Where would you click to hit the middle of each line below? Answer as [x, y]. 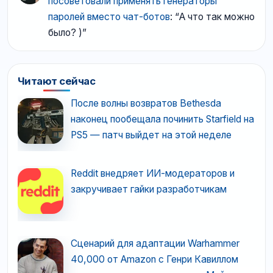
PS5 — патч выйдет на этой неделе [151, 135]
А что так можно [217, 16]
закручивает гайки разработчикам [148, 189]
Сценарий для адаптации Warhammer [155, 243]
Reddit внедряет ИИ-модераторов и [152, 173]
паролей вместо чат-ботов [109, 16]
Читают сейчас [57, 81]
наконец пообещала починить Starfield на [162, 119]
